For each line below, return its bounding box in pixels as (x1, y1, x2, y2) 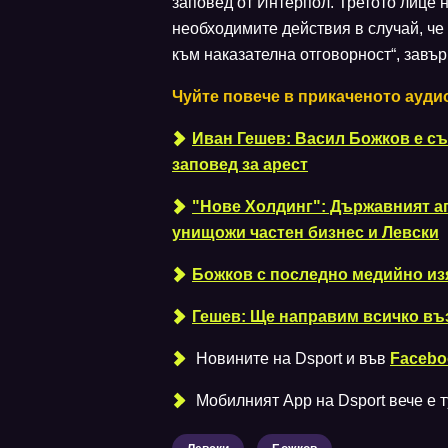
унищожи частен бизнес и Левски (172, 224, 439, 241)
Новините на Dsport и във (192, 350, 390, 367)
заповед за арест (172, 156, 308, 173)
